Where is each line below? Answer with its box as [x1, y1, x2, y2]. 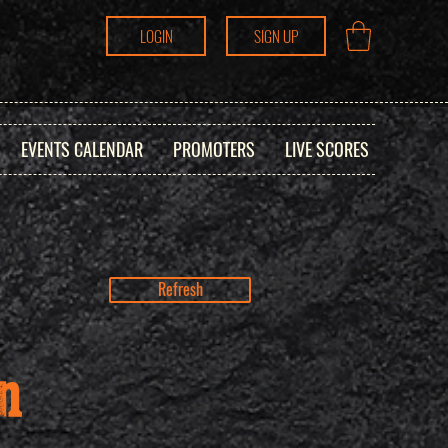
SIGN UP [254, 25, 298, 47]
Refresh [157, 279, 203, 300]
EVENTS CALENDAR [20, 137, 143, 162]
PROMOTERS [172, 137, 255, 162]
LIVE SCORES [284, 137, 369, 162]
